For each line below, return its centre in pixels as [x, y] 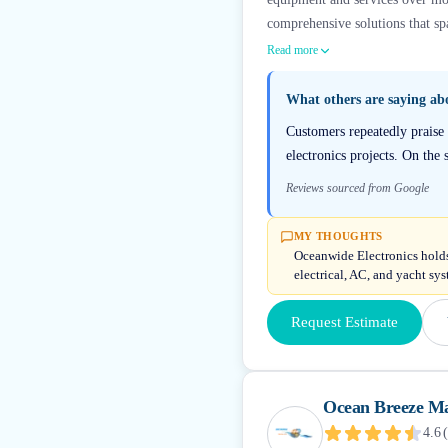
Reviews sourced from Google [357, 188]
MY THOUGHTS [338, 236]
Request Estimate [344, 322]
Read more [292, 50]
